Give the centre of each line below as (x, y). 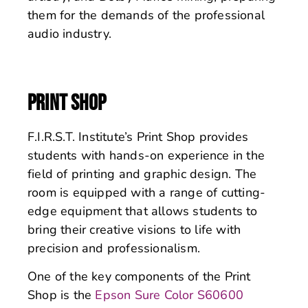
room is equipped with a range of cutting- (147, 192)
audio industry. (69, 34)
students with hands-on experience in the (146, 155)
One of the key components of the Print (139, 277)
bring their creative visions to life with (134, 229)
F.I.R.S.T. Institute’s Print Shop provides (138, 136)
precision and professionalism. (114, 248)
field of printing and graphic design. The (142, 174)
